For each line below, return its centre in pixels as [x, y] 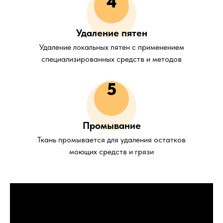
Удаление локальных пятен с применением [111, 47]
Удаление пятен [111, 33]
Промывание [111, 125]
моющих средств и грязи [111, 151]
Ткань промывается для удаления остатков [111, 139]
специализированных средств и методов [111, 59]
